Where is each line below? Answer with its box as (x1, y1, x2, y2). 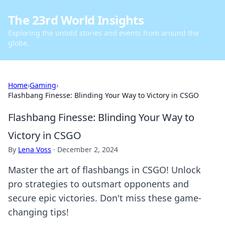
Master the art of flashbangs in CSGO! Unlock (8, 164, 201, 176)
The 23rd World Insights (8, 12, 144, 28)
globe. (8, 38, 29, 48)
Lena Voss (18, 145, 51, 154)
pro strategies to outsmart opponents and (8, 178, 189, 190)
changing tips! (8, 206, 69, 218)
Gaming (30, 80, 56, 90)
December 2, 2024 (57, 145, 118, 154)
